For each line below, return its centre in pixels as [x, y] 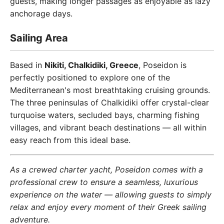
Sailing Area [39, 38]
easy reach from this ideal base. [70, 140]
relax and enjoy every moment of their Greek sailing [108, 207]
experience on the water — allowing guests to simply [111, 194]
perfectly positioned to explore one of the [90, 77]
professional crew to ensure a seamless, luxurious [104, 182]
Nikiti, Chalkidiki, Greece [91, 65]
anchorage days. [41, 13]
